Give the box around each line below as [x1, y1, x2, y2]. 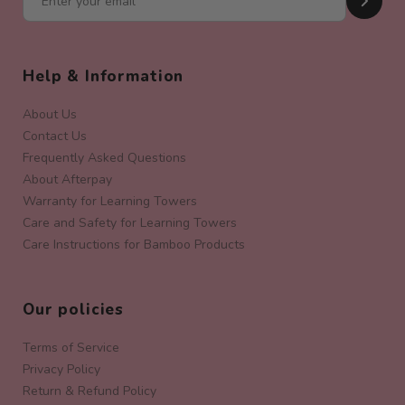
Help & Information [23, 65, 184, 87]
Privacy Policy [23, 360, 100, 378]
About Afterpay [23, 170, 112, 188]
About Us [23, 105, 77, 123]
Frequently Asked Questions [23, 148, 186, 166]
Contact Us [23, 127, 87, 145]
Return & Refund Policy [23, 381, 156, 400]
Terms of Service [23, 338, 119, 356]
